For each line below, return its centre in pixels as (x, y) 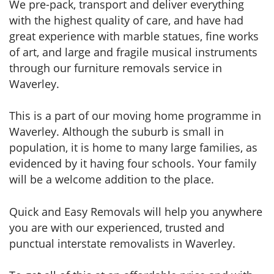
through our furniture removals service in (116, 68)
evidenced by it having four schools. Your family (133, 164)
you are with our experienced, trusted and (117, 227)
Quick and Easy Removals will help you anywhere (136, 211)
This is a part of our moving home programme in (135, 116)
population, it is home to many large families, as (133, 148)
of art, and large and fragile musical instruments (133, 52)
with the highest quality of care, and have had (126, 20)
